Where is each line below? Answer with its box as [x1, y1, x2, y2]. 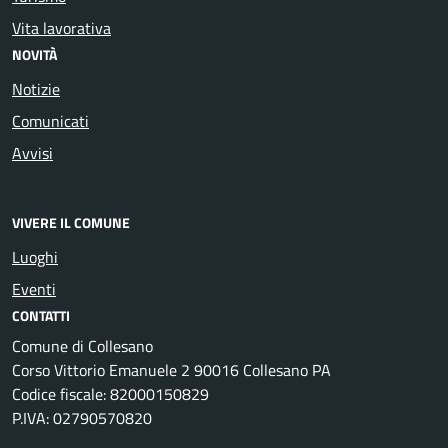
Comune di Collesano [12, 333, 153, 358]
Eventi [12, 276, 56, 301]
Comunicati [12, 109, 89, 134]
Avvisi [12, 141, 53, 166]
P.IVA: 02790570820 [12, 405, 152, 430]
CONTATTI [12, 304, 70, 326]
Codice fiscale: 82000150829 [12, 381, 209, 406]
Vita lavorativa [12, 16, 111, 41]
